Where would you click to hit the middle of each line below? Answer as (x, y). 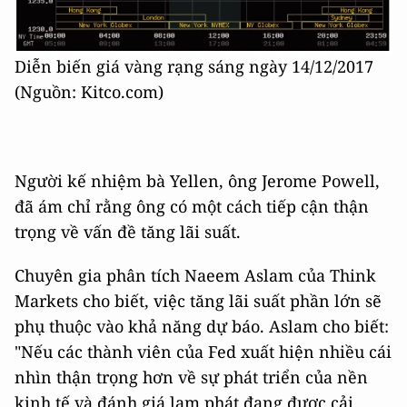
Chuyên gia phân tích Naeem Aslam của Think (195, 276)
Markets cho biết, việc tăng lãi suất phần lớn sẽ (198, 301)
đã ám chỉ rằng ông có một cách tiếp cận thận (192, 207)
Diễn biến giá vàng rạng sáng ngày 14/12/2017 (194, 67)
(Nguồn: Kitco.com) (89, 92)
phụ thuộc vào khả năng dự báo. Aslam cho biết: (202, 327)
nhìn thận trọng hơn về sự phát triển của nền (191, 377)
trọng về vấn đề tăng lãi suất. (128, 232)
